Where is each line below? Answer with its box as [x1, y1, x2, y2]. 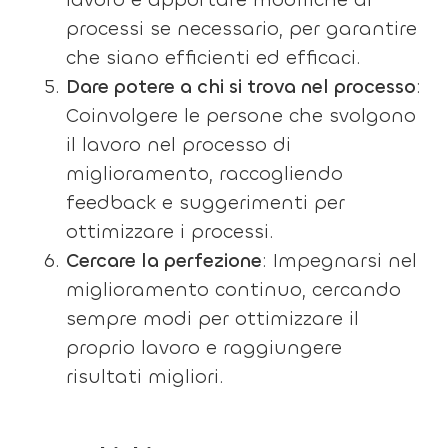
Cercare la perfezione [66, 248, 263, 273]
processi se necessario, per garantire [66, 16, 418, 41]
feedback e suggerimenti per [66, 190, 346, 215]
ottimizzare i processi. [66, 219, 275, 244]
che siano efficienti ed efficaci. [66, 45, 362, 70]
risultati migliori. [66, 364, 225, 389]
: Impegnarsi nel [262, 248, 418, 273]
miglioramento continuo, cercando [66, 277, 402, 302]
